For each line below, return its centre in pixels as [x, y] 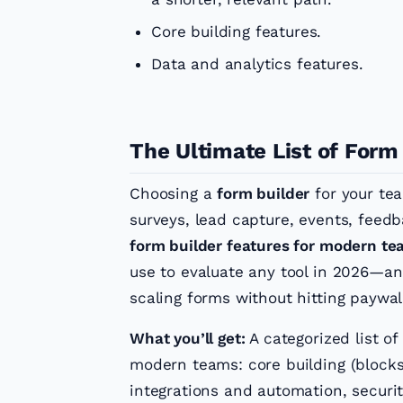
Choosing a [174, 194]
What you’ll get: [188, 339]
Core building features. [237, 32]
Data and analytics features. [257, 64]
